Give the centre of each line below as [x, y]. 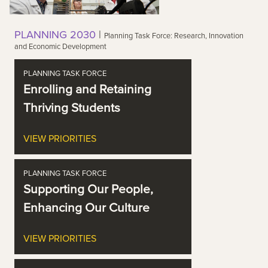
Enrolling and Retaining [87, 88]
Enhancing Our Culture [86, 207]
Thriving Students [72, 107]
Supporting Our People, [88, 188]
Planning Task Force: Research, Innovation [174, 36]
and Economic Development [60, 46]
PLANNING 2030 [55, 34]
